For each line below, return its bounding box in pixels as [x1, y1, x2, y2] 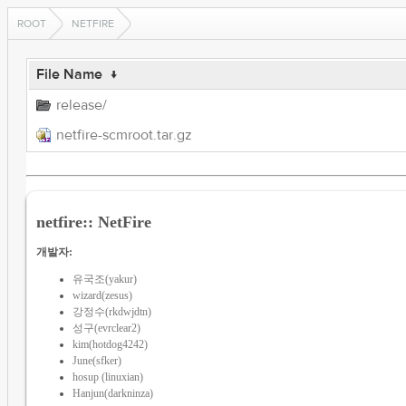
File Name [35, 65, 102, 83]
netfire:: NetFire [35, 212, 151, 231]
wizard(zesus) [72, 288, 132, 302]
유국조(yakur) [72, 272, 137, 285]
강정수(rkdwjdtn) [72, 304, 151, 318]
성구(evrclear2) [72, 321, 140, 334]
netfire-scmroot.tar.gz [55, 126, 192, 144]
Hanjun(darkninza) [72, 386, 153, 400]
